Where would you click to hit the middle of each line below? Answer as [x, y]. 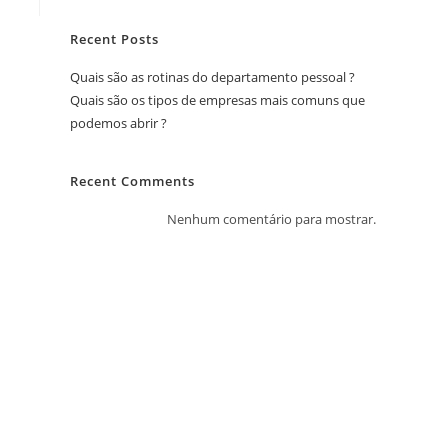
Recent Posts [114, 39]
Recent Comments [132, 181]
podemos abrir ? [118, 123]
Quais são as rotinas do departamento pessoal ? [212, 77]
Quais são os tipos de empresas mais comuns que [217, 100]
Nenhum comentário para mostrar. [271, 219]
